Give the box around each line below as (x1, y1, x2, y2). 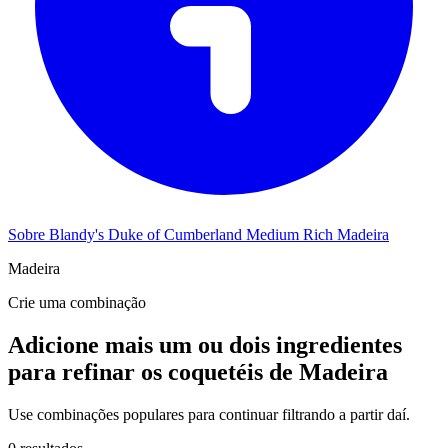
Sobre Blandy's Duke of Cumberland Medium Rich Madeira (8, 225, 389, 243)
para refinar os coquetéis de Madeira (8, 358, 388, 385)
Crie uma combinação (8, 293, 146, 311)
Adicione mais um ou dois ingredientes (8, 331, 402, 358)
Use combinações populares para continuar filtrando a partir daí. (8, 405, 410, 423)
